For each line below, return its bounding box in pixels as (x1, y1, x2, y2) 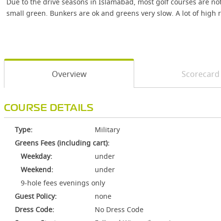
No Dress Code (95, 205, 144, 214)
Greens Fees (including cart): (15, 138, 110, 147)
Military (95, 125, 120, 134)
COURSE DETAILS (4, 104, 93, 112)
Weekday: (15, 151, 52, 161)
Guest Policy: (15, 191, 57, 201)
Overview (51, 69, 87, 79)
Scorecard (181, 69, 220, 79)
